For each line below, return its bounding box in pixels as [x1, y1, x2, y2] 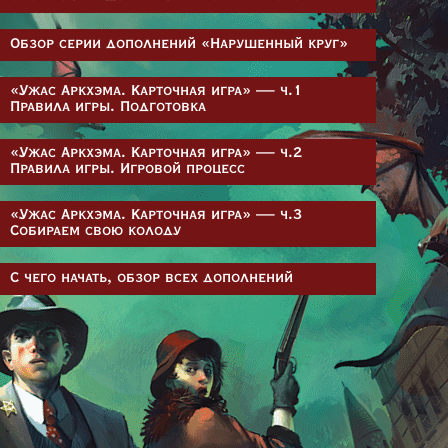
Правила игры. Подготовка [10, 99, 206, 116]
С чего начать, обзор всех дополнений [10, 270, 293, 287]
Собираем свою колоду [10, 223, 181, 240]
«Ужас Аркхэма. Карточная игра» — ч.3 [10, 207, 302, 224]
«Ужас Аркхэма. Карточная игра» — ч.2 [10, 145, 302, 162]
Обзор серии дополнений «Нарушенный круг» [10, 36, 348, 53]
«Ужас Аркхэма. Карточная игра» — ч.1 [10, 83, 302, 100]
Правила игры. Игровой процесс [10, 161, 245, 178]
